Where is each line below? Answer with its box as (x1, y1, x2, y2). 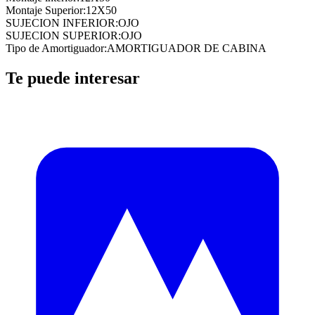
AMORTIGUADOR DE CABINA (107, 41, 266, 54)
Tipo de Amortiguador (6, 41, 104, 54)
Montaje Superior (6, 4, 83, 16)
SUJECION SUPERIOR (6, 29, 118, 41)
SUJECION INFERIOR (6, 16, 115, 29)
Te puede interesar (6, 68, 140, 87)
